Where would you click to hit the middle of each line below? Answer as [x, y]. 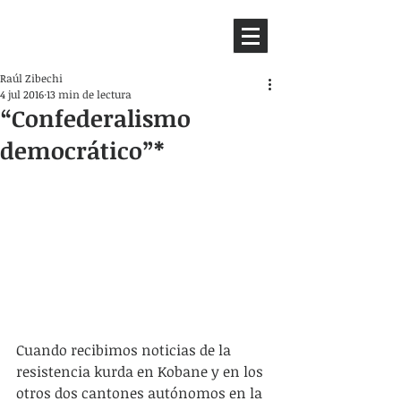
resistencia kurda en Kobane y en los [141, 371]
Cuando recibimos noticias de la [125, 350]
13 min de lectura [89, 94]
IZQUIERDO [57, 45]
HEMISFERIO [64, 27]
